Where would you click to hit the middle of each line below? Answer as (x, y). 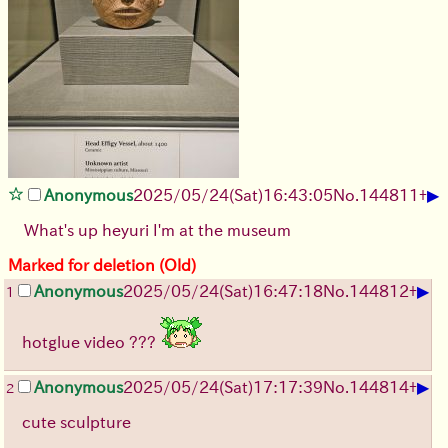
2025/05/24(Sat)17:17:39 (223, 387)
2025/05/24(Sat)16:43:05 (233, 195)
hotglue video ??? (91, 342)
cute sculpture (76, 422)
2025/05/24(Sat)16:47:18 (223, 291)
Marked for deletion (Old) (102, 265)
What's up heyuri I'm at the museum (157, 230)
